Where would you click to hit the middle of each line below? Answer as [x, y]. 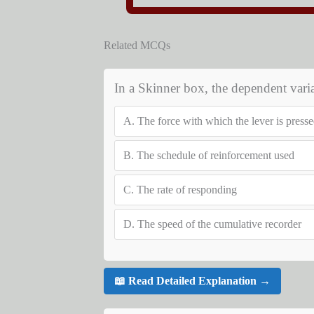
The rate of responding [186, 189]
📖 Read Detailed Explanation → [192, 281]
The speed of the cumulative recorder [219, 224]
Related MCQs [137, 45]
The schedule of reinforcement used [215, 155]
